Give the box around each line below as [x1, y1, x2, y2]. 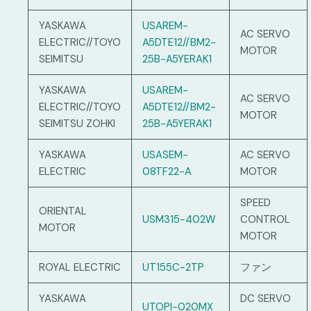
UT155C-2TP [142, 260, 204, 275]
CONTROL [240, 212, 290, 227]
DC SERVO [240, 292, 291, 306]
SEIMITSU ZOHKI [39, 117, 115, 131]
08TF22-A [142, 165, 192, 179]
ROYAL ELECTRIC [39, 260, 121, 275]
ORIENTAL [39, 204, 87, 219]
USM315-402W [142, 212, 216, 227]
